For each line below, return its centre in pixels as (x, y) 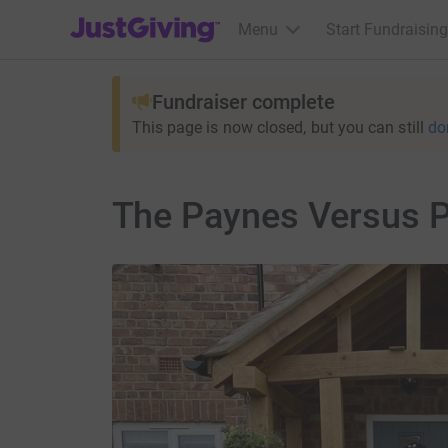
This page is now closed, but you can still (277, 127)
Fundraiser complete (243, 102)
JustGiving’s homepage (151, 16)
